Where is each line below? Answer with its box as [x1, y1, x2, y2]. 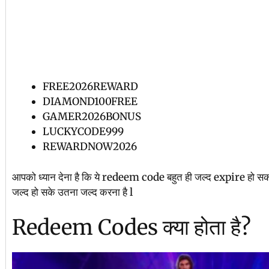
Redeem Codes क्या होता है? [12, 214, 251, 241]
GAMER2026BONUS [43, 110, 141, 123]
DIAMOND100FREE [43, 95, 138, 108]
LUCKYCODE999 [43, 125, 124, 138]
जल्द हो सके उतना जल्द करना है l [12, 185, 133, 199]
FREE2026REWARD [43, 80, 138, 93]
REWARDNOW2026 [43, 140, 137, 153]
